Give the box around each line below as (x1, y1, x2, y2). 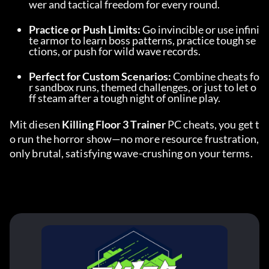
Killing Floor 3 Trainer (62, 118, 166, 131)
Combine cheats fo (171, 70, 259, 83)
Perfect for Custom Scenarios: (29, 70, 171, 83)
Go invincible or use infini (141, 23, 259, 36)
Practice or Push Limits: (29, 23, 141, 36)
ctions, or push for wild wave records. (29, 44, 201, 58)
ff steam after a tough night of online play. (29, 91, 220, 104)
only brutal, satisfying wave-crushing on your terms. (10, 147, 253, 160)
